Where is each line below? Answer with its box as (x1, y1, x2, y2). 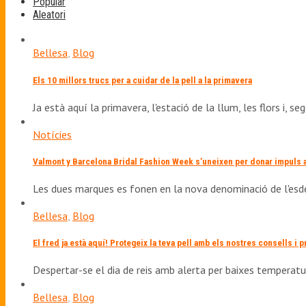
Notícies (33, 127, 72, 141)
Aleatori (33, 8, 66, 22)
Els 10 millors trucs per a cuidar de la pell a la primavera (33, 74, 252, 85)
